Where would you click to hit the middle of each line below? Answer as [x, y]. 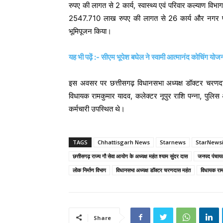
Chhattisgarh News [124, 142]
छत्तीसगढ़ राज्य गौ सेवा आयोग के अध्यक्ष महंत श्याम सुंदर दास [130, 156]
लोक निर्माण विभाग [89, 170]
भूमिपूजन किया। [90, 31]
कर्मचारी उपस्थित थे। [97, 109]
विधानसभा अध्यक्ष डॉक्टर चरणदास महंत [153, 170]
